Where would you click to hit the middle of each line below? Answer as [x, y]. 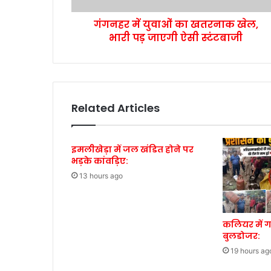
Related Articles [116, 108]
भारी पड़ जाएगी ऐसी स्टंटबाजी [176, 38]
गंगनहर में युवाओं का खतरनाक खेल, [176, 25]
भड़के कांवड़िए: [100, 161]
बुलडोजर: [241, 236]
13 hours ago [101, 176]
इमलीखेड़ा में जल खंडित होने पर [132, 150]
